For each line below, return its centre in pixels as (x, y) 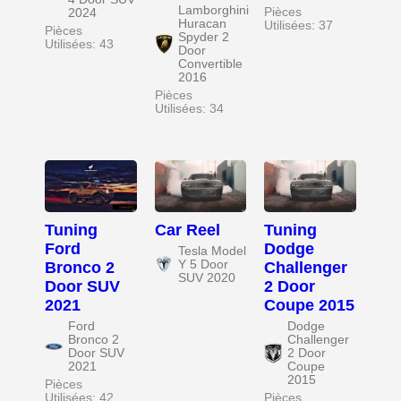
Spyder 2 (203, 38)
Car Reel (187, 230)
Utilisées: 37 (299, 26)
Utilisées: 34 (189, 109)
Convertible (210, 64)
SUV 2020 (206, 277)
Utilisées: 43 (79, 45)
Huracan (202, 24)
